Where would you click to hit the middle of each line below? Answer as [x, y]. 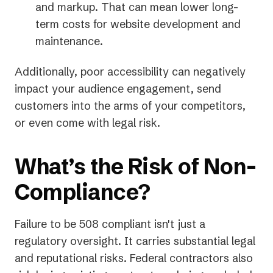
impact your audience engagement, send [118, 88]
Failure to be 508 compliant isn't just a [110, 224]
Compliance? [83, 192]
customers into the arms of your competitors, [130, 105]
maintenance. [69, 41]
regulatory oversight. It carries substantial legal [135, 241]
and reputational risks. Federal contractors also [134, 258]
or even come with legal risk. [87, 122]
